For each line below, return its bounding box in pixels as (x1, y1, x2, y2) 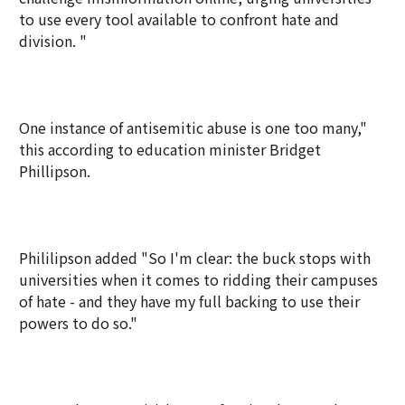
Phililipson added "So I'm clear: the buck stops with (19, 247, 371, 268)
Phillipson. (19, 160, 90, 182)
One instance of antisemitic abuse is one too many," (19, 117, 367, 138)
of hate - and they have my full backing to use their (19, 290, 360, 312)
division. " (19, 30, 87, 52)
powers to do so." (19, 312, 137, 334)
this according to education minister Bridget (19, 138, 321, 160)
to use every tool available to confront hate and (19, 8, 339, 30)
